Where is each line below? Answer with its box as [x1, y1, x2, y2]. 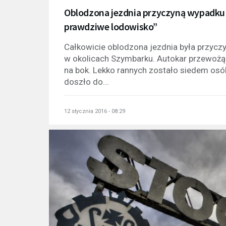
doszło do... [64, 76, 109, 87]
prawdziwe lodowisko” [64, 20, 158, 33]
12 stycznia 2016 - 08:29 [64, 107, 125, 115]
